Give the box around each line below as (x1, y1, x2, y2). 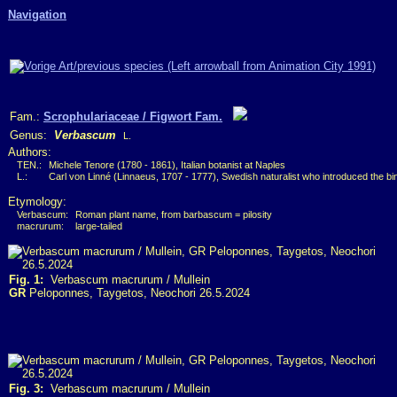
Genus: (10, 128, 54, 142)
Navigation (8, 8, 66, 21)
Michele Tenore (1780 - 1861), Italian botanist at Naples (49, 160, 285, 170)
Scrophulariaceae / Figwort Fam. (43, 110, 222, 123)
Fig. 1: (9, 273, 43, 286)
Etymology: (8, 195, 66, 208)
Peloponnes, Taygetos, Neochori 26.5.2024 (26, 286, 250, 300)
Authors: (8, 145, 51, 159)
